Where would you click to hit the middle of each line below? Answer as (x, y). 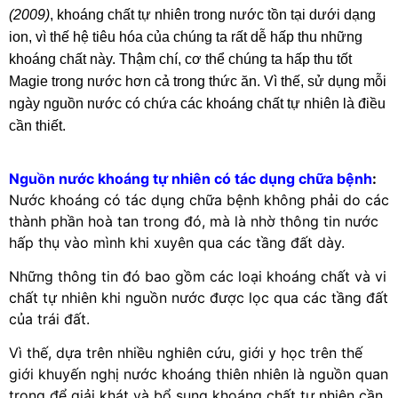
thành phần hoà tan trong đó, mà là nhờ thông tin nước (194, 221)
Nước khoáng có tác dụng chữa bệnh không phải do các (199, 199)
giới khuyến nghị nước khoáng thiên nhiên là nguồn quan (199, 374)
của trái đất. (49, 318)
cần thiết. (37, 126)
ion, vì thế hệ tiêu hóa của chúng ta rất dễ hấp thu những (186, 37)
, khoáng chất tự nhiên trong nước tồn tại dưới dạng (213, 15)
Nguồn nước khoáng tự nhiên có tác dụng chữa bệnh (191, 178)
